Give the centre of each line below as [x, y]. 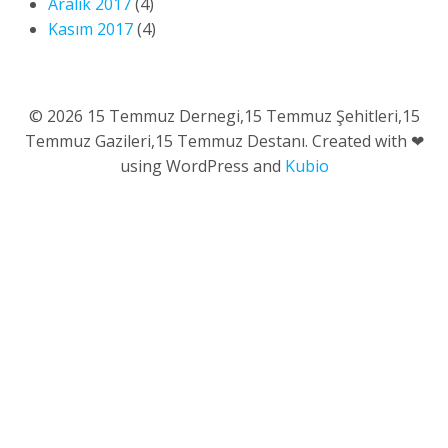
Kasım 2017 [90, 29]
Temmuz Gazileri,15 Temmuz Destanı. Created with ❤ [224, 141]
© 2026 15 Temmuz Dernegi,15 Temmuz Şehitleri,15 [224, 116]
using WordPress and [202, 166]
